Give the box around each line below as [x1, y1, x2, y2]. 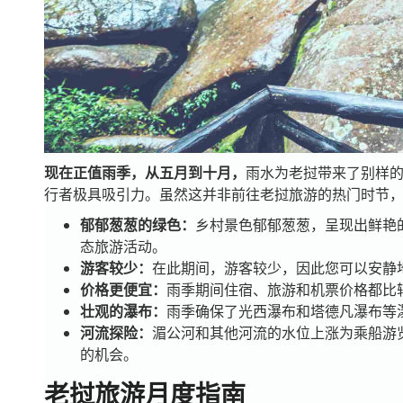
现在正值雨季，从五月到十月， [43, 163, 246, 184]
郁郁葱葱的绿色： [79, 215, 195, 236]
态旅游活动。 [79, 237, 166, 257]
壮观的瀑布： [79, 301, 166, 322]
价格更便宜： [79, 280, 166, 300]
